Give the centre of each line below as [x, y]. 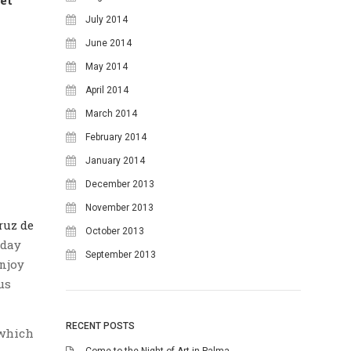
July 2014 [107, 19]
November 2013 [119, 207]
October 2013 [115, 231]
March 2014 [111, 113]
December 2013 [120, 184]
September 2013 [121, 254]
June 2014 [109, 43]
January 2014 [115, 160]
